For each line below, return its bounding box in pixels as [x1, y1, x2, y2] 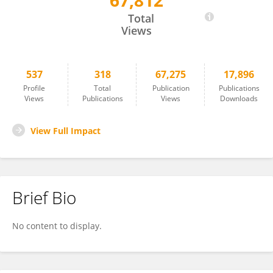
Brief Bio [12, 186, 76, 209]
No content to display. [12, 220, 102, 232]
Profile [23, 83, 45, 93]
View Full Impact [30, 125, 101, 136]
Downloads [220, 93, 258, 104]
